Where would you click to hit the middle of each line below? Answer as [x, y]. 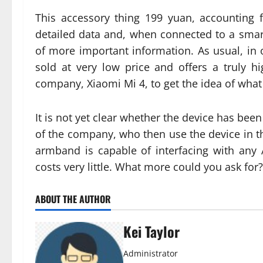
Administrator [151, 253]
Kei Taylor [151, 231]
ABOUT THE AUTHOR [73, 199]
